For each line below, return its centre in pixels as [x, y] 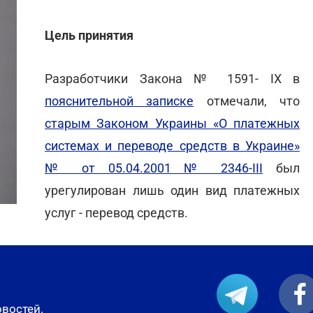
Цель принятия [89, 35]
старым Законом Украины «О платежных [172, 123]
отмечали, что [247, 101]
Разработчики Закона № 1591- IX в [172, 79]
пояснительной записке [119, 101]
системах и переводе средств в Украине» [172, 146]
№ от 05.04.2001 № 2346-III [154, 168]
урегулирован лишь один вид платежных [172, 190]
